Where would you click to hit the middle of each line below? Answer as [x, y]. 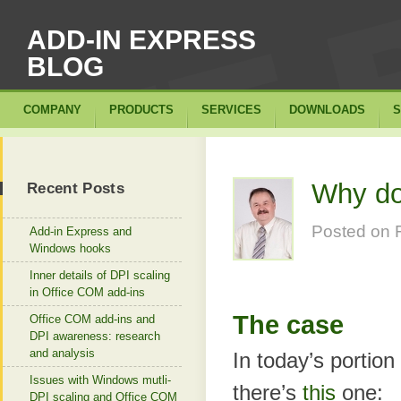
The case [288, 325]
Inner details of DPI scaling [100, 275]
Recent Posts [76, 188]
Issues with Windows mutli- [100, 380]
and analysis [62, 353]
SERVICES [231, 110]
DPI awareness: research [95, 336]
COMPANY [52, 110]
